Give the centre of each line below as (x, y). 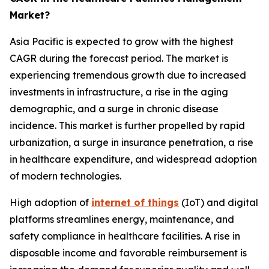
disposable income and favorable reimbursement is (128, 253)
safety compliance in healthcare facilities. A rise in (125, 236)
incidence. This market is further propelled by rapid (127, 126)
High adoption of (50, 203)
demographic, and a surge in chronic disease (114, 109)
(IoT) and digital (219, 203)
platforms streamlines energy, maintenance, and (122, 219)
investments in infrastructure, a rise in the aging (119, 92)
